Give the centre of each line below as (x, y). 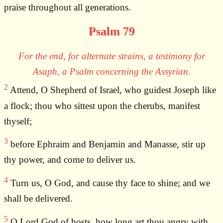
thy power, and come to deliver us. (70, 160)
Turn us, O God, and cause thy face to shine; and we (109, 183)
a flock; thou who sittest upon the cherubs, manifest (102, 106)
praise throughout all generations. (67, 7)
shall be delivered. (38, 199)
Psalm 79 (111, 32)
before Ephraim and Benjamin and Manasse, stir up (107, 144)
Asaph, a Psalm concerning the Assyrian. (111, 72)
